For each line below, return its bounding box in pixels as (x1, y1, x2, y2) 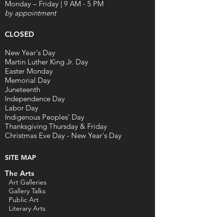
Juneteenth (5, 85, 40, 94)
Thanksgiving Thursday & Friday (5, 122, 107, 131)
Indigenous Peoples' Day (5, 112, 84, 122)
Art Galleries (7, 178, 46, 186)
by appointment (5, 8, 56, 17)
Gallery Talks (9, 186, 46, 195)
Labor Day (5, 103, 38, 112)
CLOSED (5, 30, 34, 39)
